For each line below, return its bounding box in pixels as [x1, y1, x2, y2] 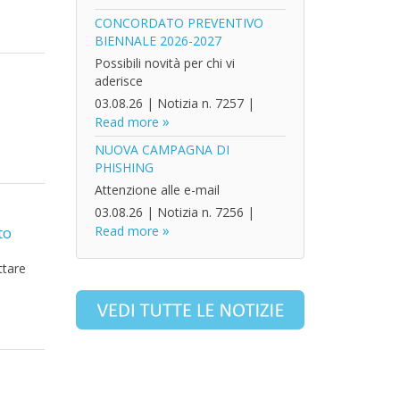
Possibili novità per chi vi [94, 54, 235, 71]
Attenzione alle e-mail [94, 181, 220, 198]
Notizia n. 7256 [156, 204, 244, 221]
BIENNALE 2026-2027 [94, 32, 221, 49]
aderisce [94, 72, 143, 89]
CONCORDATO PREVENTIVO [94, 14, 263, 31]
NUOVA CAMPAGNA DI [94, 141, 229, 158]
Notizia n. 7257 [156, 95, 244, 112]
